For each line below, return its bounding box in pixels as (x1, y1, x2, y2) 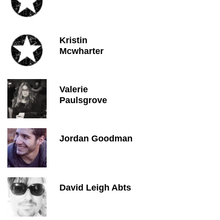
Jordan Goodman (59, 134, 133, 143)
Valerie (59, 84, 88, 94)
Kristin (59, 35, 87, 45)
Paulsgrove (59, 95, 107, 105)
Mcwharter (59, 46, 104, 56)
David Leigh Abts (59, 183, 131, 192)
